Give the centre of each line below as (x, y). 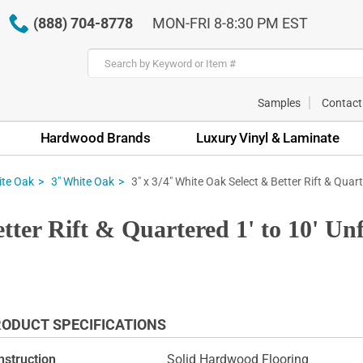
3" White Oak (83, 182)
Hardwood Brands (95, 137)
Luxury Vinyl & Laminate (268, 137)
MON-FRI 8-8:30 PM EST (230, 23)
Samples (279, 102)
